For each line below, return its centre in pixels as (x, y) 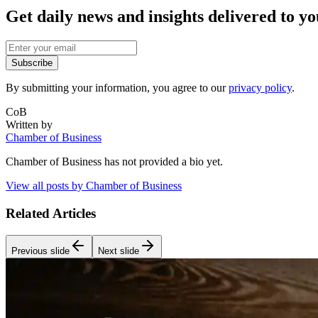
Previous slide (40, 251)
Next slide (119, 251)
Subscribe (32, 63)
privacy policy (260, 88)
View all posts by (46, 186)
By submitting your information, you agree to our (117, 88)
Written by (29, 125)
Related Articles (51, 213)
